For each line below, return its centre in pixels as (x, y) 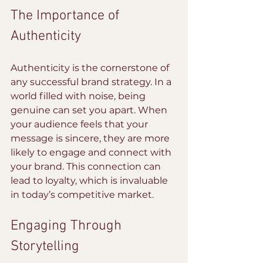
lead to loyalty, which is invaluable (90, 181)
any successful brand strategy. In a (92, 82)
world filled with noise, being (79, 96)
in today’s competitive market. (82, 195)
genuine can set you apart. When (90, 110)
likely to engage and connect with (92, 152)
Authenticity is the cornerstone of (91, 68)
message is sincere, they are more (91, 138)
